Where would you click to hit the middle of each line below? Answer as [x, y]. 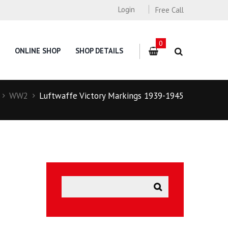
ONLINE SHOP [38, 51]
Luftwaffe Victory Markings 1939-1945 [111, 95]
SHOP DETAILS [99, 51]
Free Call [169, 10]
